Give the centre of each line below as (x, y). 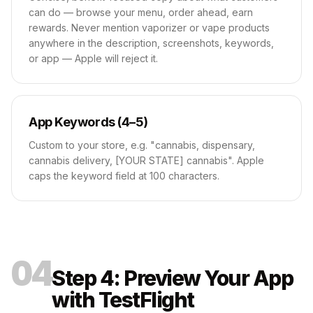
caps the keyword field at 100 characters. (124, 176)
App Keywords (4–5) (88, 122)
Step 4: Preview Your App (173, 278)
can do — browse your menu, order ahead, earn (141, 12)
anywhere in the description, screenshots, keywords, (151, 43)
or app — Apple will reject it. (93, 58)
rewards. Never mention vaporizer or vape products (149, 28)
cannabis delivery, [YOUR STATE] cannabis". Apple (146, 160)
